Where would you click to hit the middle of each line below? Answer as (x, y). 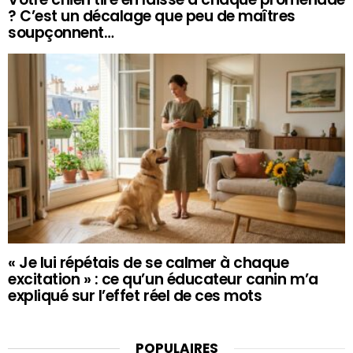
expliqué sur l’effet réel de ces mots (135, 296)
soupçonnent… (61, 33)
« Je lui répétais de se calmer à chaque (149, 263)
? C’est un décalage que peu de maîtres (152, 17)
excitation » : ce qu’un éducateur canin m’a (163, 280)
